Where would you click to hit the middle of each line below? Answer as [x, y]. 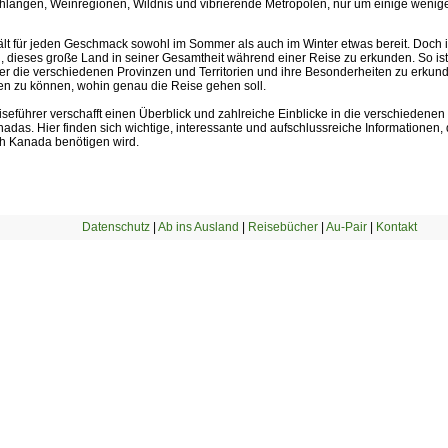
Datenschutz [115, 227]
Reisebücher [282, 227]
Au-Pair [346, 227]
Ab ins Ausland [198, 227]
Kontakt [396, 227]
